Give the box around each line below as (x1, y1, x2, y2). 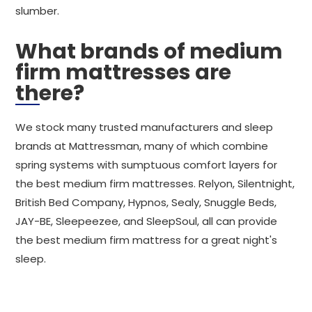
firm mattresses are (15, 58, 231, 87)
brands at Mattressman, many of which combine (15, 139, 268, 153)
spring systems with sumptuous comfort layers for (15, 157, 277, 172)
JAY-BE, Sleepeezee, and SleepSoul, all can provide (15, 214, 277, 228)
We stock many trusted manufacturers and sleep (15, 120, 273, 134)
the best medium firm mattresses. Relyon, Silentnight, (15, 176, 295, 191)
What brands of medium (15, 37, 283, 66)
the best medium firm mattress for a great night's (15, 233, 277, 247)
